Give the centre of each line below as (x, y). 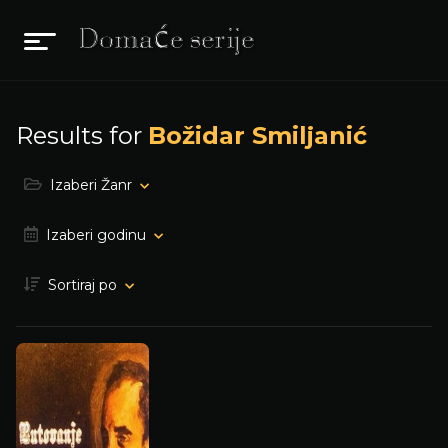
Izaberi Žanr (91, 185)
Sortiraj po (82, 285)
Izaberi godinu (96, 235)
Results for (82, 135)
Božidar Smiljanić (257, 135)
